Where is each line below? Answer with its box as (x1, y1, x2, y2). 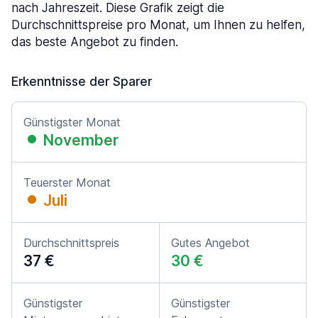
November (43, 131, 119, 149)
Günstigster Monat (23, 115, 121, 129)
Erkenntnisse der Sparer (11, 75, 152, 89)
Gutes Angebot (171, 236, 250, 250)
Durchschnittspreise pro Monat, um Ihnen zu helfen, (11, 18, 305, 32)
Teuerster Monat (23, 175, 111, 190)
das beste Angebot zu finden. (11, 35, 178, 49)
